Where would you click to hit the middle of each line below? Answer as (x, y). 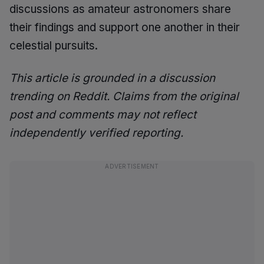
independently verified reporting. (96, 133)
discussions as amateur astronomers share (120, 9)
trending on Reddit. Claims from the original (124, 96)
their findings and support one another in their (125, 27)
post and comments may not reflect (103, 115)
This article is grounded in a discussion (112, 78)
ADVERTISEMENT (132, 166)
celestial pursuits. (54, 46)
